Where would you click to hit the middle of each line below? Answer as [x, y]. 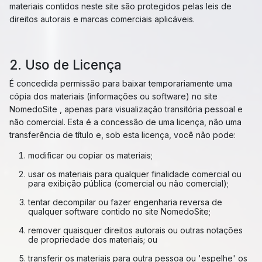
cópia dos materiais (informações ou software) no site [113, 96]
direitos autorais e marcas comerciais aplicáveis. [102, 19]
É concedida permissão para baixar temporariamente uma [121, 83]
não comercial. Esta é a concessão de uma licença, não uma [125, 122]
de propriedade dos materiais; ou [94, 239]
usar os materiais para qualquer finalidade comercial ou [135, 174]
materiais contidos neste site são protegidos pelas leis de [120, 6]
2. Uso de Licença [65, 65]
